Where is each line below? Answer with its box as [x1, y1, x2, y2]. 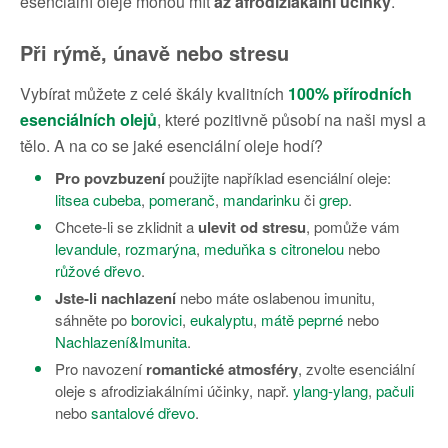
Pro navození [55, 358, 146, 380]
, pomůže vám [306, 216, 400, 238]
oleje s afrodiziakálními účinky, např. [55, 380, 293, 402]
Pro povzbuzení [55, 167, 165, 190]
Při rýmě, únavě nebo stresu [20, 38, 289, 68]
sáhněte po [55, 309, 131, 331]
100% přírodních [288, 82, 412, 106]
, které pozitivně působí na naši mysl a [157, 108, 426, 132]
